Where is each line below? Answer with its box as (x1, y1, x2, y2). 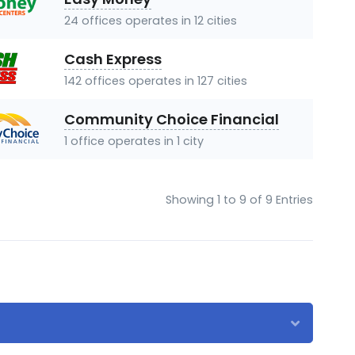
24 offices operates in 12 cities (64, 13, 237, 29)
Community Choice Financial (64, 109, 279, 129)
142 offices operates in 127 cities (64, 73, 247, 89)
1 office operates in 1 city (64, 133, 204, 149)
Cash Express (64, 49, 162, 69)
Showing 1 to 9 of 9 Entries (166, 191, 313, 208)
